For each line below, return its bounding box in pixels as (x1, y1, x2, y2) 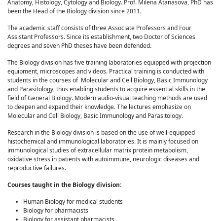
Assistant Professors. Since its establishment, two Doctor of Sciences (7, 33, 195, 41)
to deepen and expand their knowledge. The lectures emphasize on (7, 103, 191, 111)
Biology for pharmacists (23, 206, 88, 215)
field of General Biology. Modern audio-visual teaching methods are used (7, 94, 207, 102)
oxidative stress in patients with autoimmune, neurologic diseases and (7, 155, 199, 163)
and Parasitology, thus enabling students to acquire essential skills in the (7, 85, 205, 93)
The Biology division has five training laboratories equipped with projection (7, 58, 211, 67)
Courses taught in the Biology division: (7, 181, 121, 189)
